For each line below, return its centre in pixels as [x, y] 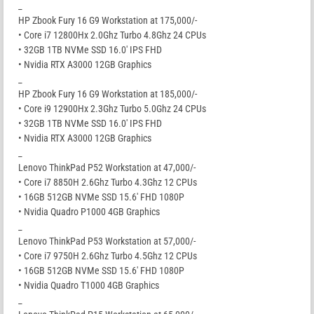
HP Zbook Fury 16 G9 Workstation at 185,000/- [108, 94]
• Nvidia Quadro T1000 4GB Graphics [89, 285]
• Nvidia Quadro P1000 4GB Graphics [89, 211]
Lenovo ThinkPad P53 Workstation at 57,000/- [107, 241]
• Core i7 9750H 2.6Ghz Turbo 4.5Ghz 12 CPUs [108, 255]
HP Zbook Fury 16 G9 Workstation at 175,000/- [108, 20]
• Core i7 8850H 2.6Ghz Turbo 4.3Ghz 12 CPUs [108, 182]
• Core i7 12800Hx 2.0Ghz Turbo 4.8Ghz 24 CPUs [112, 35]
